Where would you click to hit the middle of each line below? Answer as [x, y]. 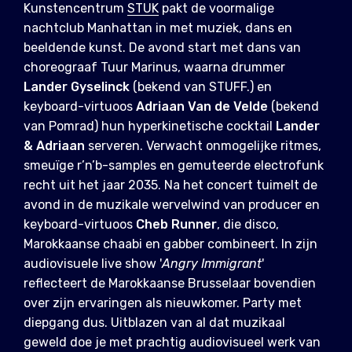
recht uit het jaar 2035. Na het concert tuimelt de [170, 185]
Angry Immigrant [212, 264]
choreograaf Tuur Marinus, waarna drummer [154, 68]
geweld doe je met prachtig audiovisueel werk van [172, 343]
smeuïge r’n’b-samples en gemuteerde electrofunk [174, 166]
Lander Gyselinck [77, 87]
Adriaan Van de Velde [202, 107]
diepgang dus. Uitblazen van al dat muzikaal [154, 323]
